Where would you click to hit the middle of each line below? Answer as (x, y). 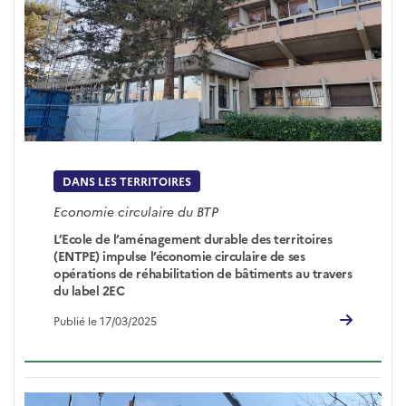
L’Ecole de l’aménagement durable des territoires (193, 239)
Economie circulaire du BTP (136, 212)
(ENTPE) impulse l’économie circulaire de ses (179, 256)
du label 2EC (89, 290)
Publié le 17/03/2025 (106, 320)
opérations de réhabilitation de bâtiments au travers (203, 273)
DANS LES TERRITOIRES (127, 181)
